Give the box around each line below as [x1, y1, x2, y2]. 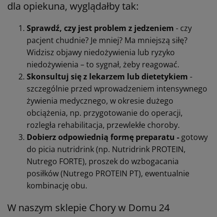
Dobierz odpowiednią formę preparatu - [27, 131, 179, 142]
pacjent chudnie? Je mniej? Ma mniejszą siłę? [27, 34, 187, 46]
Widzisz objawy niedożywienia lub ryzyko [27, 46, 175, 58]
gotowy [179, 131, 208, 142]
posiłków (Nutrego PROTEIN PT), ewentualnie [27, 168, 189, 179]
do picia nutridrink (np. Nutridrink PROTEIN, [27, 143, 186, 155]
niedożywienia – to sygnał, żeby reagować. [27, 59, 179, 70]
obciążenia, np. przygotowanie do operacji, [27, 107, 183, 118]
